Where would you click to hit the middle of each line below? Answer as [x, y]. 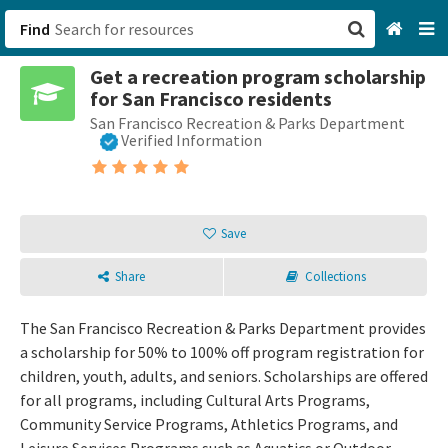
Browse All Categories [310, 132]
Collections [335, 277]
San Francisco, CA [294, 90]
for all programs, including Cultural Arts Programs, [195, 400]
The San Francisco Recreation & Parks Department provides [223, 328]
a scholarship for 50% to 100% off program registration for [222, 352]
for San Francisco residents [211, 98]
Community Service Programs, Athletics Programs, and [209, 424]
